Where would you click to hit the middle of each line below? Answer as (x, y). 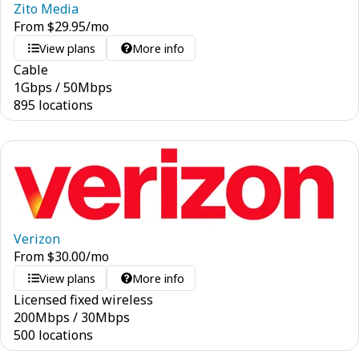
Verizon (37, 239)
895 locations (53, 105)
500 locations (53, 335)
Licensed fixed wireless (83, 300)
